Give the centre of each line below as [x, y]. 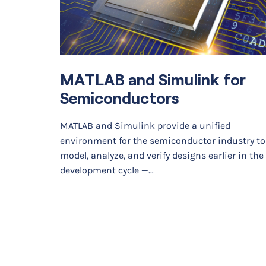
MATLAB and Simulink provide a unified [145, 126]
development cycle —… [107, 170]
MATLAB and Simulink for [153, 80]
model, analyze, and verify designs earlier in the [161, 156]
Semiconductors [119, 99]
